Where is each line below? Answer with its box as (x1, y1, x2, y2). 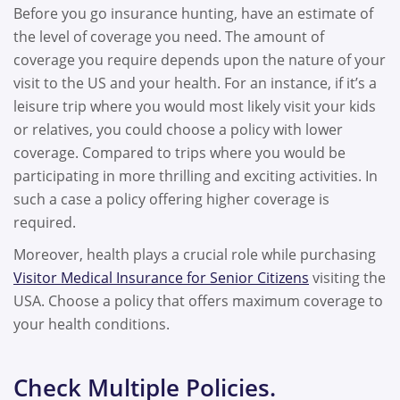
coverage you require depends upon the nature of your (13, 50, 386, 71)
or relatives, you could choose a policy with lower (13, 120, 343, 140)
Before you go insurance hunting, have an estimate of (13, 4, 373, 24)
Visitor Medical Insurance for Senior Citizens (13, 268, 309, 288)
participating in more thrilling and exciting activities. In (13, 166, 378, 187)
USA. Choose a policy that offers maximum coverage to (13, 291, 383, 312)
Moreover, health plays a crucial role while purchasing (13, 245, 376, 265)
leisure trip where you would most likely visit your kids (13, 96, 376, 117)
